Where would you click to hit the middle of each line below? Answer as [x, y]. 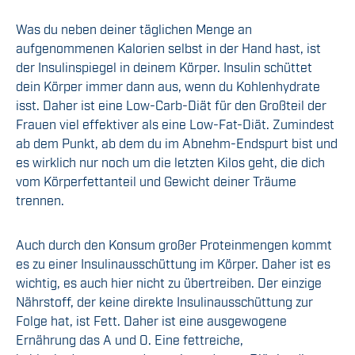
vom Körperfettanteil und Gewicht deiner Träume [156, 181]
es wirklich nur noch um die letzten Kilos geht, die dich [170, 162]
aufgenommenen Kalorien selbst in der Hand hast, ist [168, 48]
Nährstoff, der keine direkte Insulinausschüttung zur [164, 302]
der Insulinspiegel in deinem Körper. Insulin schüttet [164, 67]
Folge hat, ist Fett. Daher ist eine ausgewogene [151, 321]
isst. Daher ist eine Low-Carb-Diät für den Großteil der [171, 105]
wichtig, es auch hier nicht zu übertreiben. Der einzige [169, 282]
